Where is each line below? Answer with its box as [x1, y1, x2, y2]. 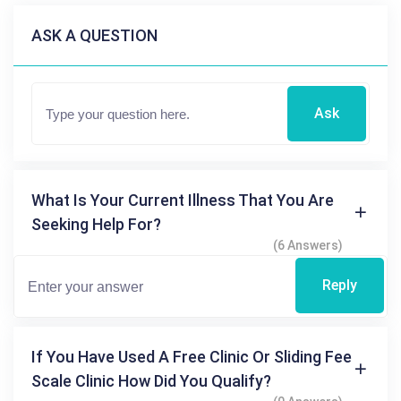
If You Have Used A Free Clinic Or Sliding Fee [31, 347, 352, 367]
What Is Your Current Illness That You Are [31, 191, 334, 210]
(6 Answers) [273, 238, 343, 253]
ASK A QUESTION [31, 26, 158, 46]
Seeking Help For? [31, 215, 161, 235]
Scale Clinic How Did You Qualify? [31, 371, 271, 391]
